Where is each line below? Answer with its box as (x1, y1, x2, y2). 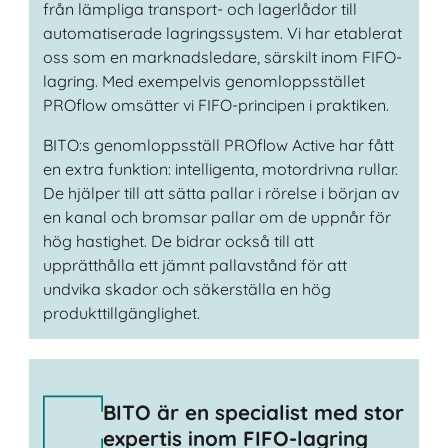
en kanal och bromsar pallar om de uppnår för (42, 207, 391, 228)
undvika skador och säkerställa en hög (42, 279, 331, 300)
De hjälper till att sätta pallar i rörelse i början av (42, 183, 399, 204)
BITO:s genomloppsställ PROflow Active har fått (42, 135, 394, 156)
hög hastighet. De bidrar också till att (42, 231, 314, 252)
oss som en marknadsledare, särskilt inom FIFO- (42, 47, 402, 68)
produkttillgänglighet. (42, 303, 200, 324)
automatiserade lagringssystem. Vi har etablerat (42, 23, 402, 44)
